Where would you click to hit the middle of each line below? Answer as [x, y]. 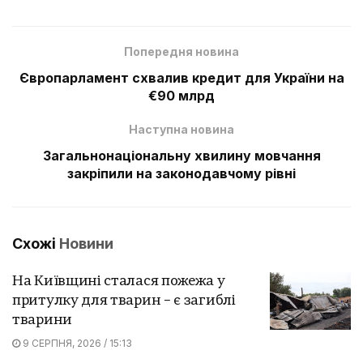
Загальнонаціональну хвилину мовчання [181, 155]
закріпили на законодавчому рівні [181, 173]
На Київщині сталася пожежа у [119, 281]
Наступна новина [181, 129]
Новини [86, 243]
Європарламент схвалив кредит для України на [181, 77]
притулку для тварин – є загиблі [124, 301]
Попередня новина [181, 51]
